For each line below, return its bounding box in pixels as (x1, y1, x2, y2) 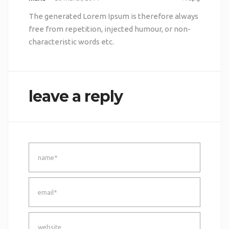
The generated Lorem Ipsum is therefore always (28, 11, 198, 20)
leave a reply (28, 86, 123, 106)
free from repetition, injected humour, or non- (28, 24, 191, 33)
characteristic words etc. (28, 37, 114, 46)
